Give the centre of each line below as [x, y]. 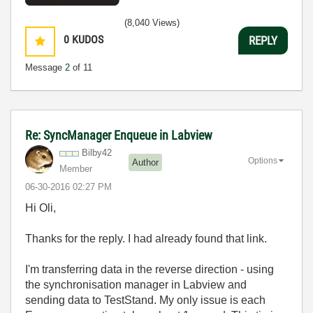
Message [45, 67]
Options [263, 160]
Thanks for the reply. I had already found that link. [146, 239]
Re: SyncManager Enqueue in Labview [119, 135]
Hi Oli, [41, 208]
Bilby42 [97, 153]
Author [145, 162]
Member [76, 169]
